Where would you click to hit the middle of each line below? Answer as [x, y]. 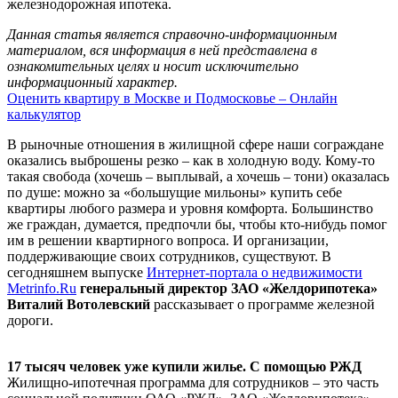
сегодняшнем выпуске [77, 272]
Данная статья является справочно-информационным [172, 34]
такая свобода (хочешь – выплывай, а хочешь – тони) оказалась [198, 176]
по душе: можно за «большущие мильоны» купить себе [175, 192]
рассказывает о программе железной [263, 304]
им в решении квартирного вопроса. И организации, [168, 240]
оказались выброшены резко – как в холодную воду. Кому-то [191, 160]
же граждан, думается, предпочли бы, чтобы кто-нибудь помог [197, 224]
